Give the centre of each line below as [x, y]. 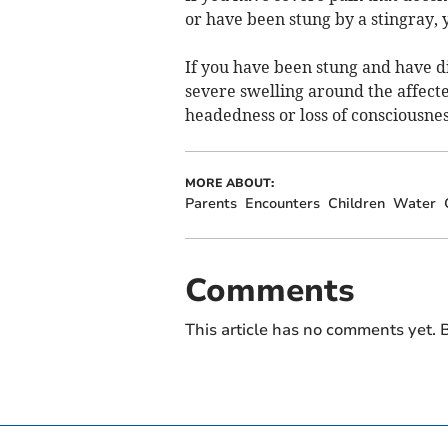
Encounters [282, 204]
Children [356, 204]
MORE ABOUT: [229, 183]
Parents [210, 204]
